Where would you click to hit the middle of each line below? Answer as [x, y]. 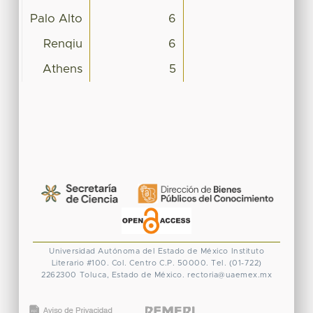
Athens [62, 69]
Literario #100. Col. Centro [104, 263]
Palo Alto [56, 19]
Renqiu [63, 44]
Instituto [247, 251]
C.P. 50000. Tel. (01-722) [211, 263]
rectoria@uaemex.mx [230, 275]
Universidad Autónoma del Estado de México [139, 251]
